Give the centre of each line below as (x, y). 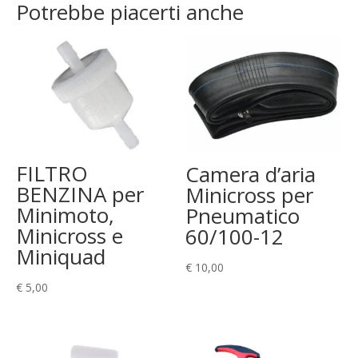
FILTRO (52, 173)
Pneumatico (243, 215)
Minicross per (250, 195)
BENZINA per (80, 194)
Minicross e (70, 235)
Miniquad (61, 256)
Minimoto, (65, 215)
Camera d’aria (251, 174)
